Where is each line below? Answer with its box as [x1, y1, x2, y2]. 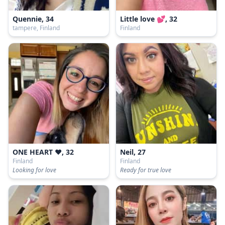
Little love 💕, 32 [120, 14, 177, 24]
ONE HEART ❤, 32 [13, 147, 74, 157]
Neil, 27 [120, 147, 146, 157]
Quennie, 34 [13, 14, 54, 24]
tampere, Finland [13, 24, 60, 32]
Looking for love [13, 166, 56, 174]
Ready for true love [120, 166, 171, 174]
